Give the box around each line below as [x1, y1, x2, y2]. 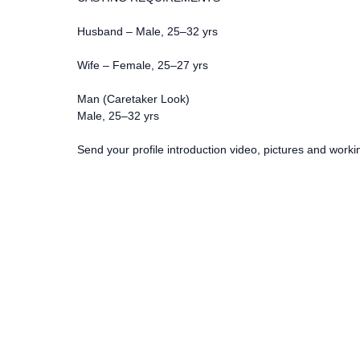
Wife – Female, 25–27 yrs [77, 58, 208, 72]
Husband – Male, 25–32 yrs [77, 24, 218, 38]
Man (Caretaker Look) [77, 92, 190, 105]
